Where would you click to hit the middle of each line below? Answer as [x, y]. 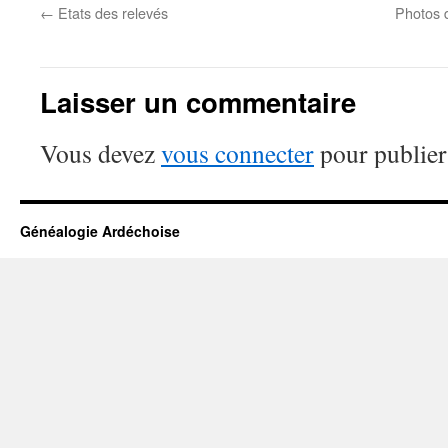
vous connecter [237, 152]
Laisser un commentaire [198, 101]
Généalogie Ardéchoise [100, 230]
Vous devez [100, 152]
